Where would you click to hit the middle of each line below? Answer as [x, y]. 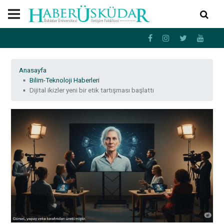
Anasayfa [33, 70]
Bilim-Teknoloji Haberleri [65, 80]
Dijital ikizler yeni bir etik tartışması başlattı [92, 90]
